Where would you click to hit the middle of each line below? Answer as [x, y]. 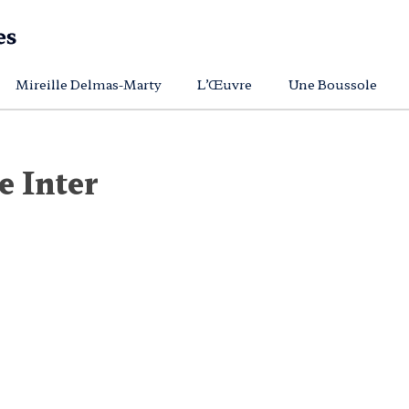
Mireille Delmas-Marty [88, 84]
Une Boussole [333, 84]
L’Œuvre [225, 84]
